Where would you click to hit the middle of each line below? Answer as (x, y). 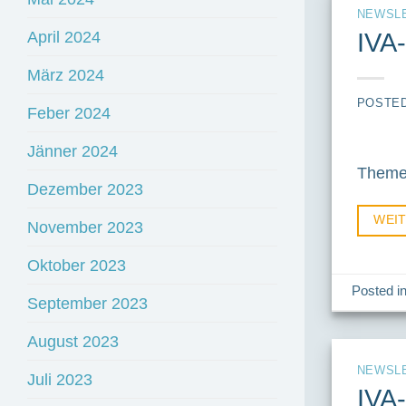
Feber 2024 (69, 113)
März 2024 (66, 75)
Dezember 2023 (85, 189)
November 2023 (85, 227)
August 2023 (73, 342)
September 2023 (87, 304)
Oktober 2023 (77, 266)
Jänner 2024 (72, 151)
